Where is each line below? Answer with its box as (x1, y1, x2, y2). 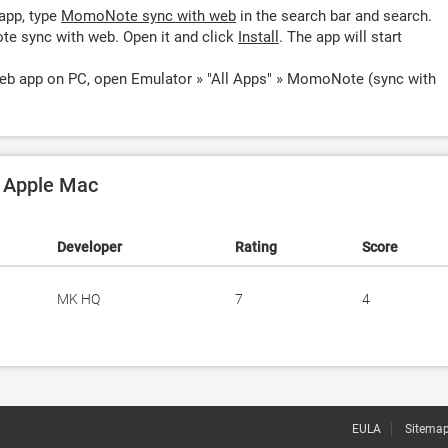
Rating (235, 239, 277, 255)
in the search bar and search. (236, 7, 432, 25)
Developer (57, 239, 122, 255)
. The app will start (279, 28, 402, 46)
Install (238, 28, 279, 46)
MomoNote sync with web (61, 7, 236, 25)
